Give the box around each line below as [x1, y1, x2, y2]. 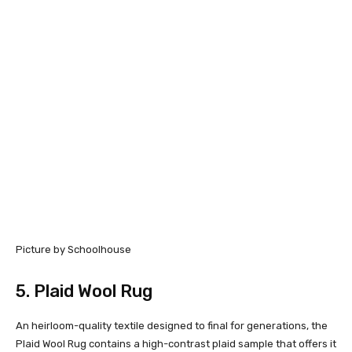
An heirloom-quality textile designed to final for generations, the [16, 319, 328, 332]
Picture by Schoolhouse [16, 243, 131, 255]
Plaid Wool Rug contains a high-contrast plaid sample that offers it [16, 337, 336, 350]
